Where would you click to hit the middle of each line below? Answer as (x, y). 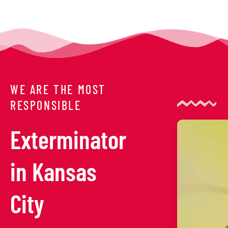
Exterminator (68, 139)
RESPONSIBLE (46, 105)
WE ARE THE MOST (58, 89)
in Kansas (53, 171)
